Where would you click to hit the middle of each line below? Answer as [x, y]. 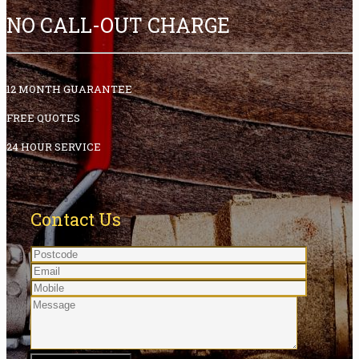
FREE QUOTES [43, 117]
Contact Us [76, 220]
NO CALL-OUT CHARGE [118, 25]
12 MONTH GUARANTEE [69, 89]
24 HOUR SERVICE [54, 147]
